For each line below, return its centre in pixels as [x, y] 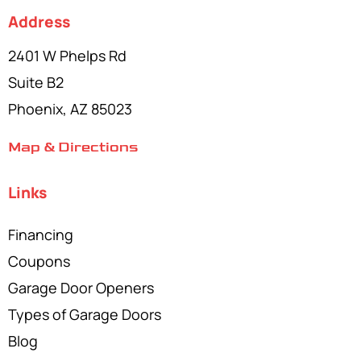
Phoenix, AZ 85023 [70, 109]
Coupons [39, 261]
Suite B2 [36, 83]
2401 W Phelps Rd [67, 56]
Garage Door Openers [81, 288]
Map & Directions [73, 147]
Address [39, 22]
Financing [41, 235]
